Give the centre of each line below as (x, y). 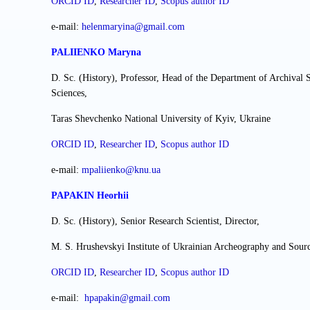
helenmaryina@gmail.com (133, 27)
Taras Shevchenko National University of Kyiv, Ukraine (161, 119)
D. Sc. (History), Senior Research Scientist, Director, (155, 221)
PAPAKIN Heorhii (90, 196)
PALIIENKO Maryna (96, 53)
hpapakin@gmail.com (127, 298)
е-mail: (68, 298)
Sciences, (69, 93)
